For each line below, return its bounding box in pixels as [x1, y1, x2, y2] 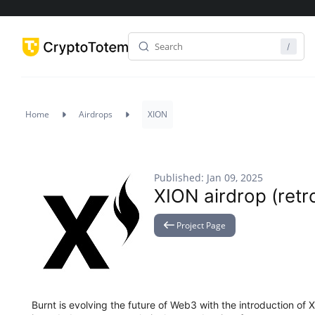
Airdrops [79, 108, 112, 120]
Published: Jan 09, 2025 [154, 171, 263, 184]
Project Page [174, 219, 226, 231]
